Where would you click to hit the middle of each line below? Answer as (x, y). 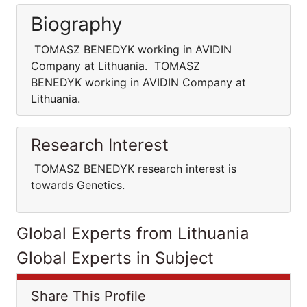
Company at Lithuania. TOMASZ (115, 66)
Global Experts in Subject (115, 258)
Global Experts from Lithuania (133, 233)
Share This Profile (88, 296)
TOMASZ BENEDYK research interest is (134, 169)
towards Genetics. (78, 185)
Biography (77, 24)
